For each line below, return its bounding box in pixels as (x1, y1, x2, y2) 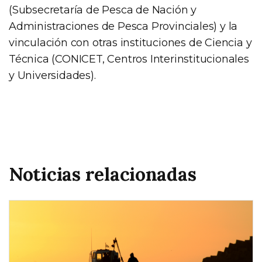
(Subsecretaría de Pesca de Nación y (9, 3, 196, 16)
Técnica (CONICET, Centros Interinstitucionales (9, 52, 249, 65)
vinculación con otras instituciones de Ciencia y (9, 36, 252, 49)
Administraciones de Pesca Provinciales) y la (9, 19, 238, 33)
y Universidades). (9, 68, 96, 82)
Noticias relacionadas (9, 161, 196, 186)
